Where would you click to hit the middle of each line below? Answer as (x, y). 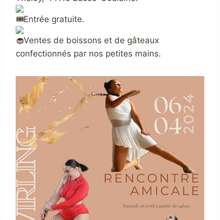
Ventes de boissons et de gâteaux (91, 40)
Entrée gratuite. (54, 19)
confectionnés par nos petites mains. (88, 53)
